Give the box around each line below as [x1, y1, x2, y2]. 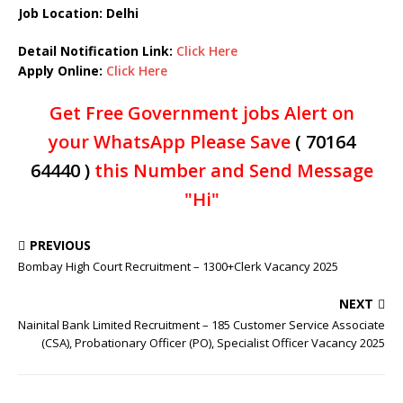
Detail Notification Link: [18, 42, 176, 59]
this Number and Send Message [89, 158, 373, 183]
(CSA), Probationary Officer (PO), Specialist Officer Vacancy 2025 [41, 335, 385, 351]
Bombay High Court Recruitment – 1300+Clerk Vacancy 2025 [18, 258, 338, 274]
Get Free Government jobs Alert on [49, 101, 354, 125]
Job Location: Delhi [18, 4, 139, 22]
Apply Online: [18, 62, 106, 79]
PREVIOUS [30, 237, 91, 254]
